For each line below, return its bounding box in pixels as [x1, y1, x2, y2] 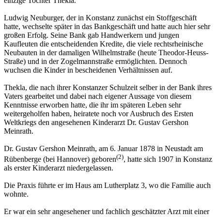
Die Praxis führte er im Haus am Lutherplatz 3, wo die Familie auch [4, 181, 211, 190]
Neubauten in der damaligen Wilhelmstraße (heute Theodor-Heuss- [4, 48, 208, 57]
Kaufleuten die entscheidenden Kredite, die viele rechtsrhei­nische [4, 40, 203, 48]
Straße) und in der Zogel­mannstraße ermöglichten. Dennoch [4, 57, 187, 66]
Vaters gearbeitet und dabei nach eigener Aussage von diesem [4, 92, 191, 101]
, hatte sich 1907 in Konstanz [124, 155, 212, 164]
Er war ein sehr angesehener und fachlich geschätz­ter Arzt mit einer [4, 207, 209, 216]
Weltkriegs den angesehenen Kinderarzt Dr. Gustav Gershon [4, 118, 188, 127]
